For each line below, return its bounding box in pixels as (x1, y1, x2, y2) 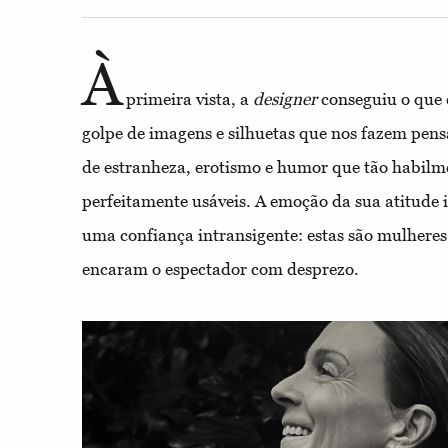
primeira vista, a (122, 88, 253, 109)
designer (253, 88, 317, 109)
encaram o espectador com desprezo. (82, 258, 359, 279)
